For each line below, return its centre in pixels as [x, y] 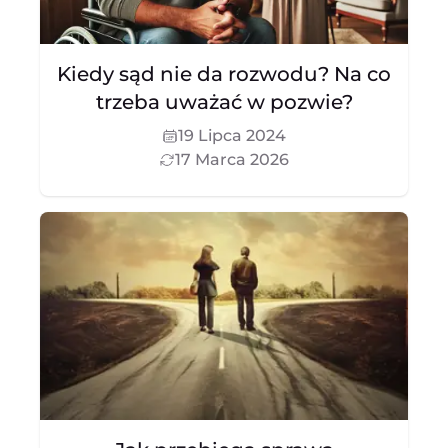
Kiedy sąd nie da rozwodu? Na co [224, 74]
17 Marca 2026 [232, 159]
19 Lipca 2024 [232, 135]
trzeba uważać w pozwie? [224, 102]
